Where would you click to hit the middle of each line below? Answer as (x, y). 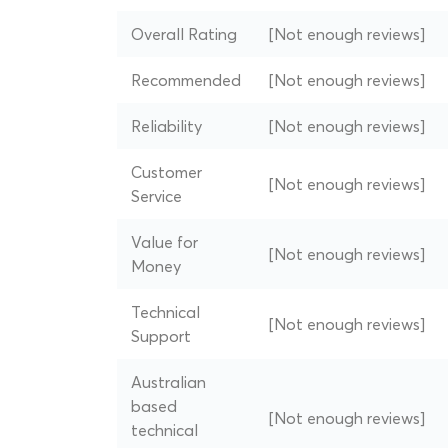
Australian (168, 382)
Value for (164, 242)
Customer (166, 172)
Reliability (166, 126)
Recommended (186, 80)
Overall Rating (184, 34)
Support (161, 336)
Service (156, 196)
